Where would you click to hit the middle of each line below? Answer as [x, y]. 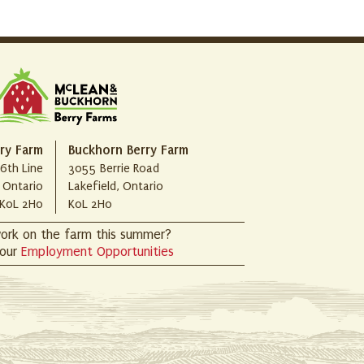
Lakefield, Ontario [115, 186]
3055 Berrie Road [113, 169]
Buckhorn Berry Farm [128, 150]
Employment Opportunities [97, 252]
